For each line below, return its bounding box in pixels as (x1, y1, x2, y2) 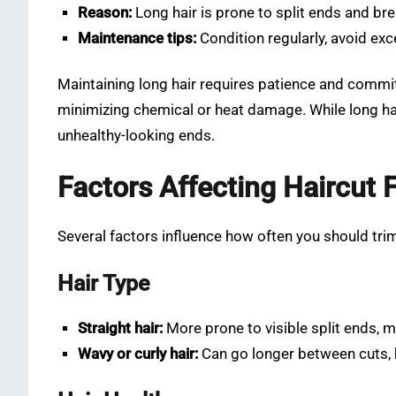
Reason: (78, 4, 133, 21)
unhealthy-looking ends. (57, 126, 215, 144)
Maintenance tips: (78, 29, 197, 47)
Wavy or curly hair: (78, 346, 199, 363)
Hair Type (57, 270, 149, 297)
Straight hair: (78, 320, 164, 338)
